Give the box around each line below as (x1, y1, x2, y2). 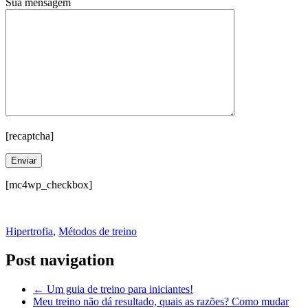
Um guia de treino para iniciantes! (44, 283, 193, 296)
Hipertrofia (5, 225, 53, 237)
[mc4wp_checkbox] (5, 178, 92, 190)
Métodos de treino (58, 225, 137, 237)
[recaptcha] (5, 129, 54, 142)
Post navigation (5, 251, 114, 269)
